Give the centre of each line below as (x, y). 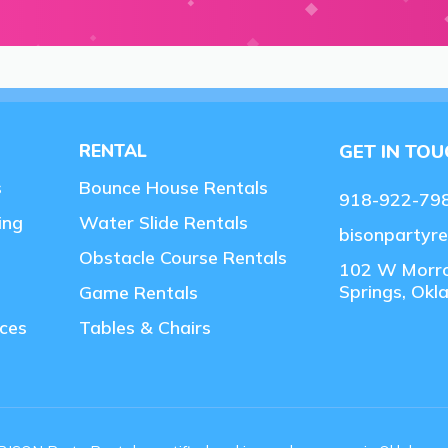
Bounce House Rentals (173, 186)
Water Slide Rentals (163, 221)
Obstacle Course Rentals (182, 257)
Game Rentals (138, 292)
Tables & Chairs (144, 327)
